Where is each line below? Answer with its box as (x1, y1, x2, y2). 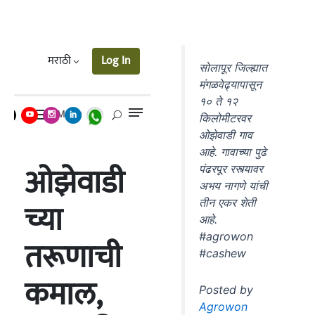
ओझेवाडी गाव (199, 127, 253, 142)
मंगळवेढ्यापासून (199, 77, 262, 91)
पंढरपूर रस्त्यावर (199, 161, 264, 176)
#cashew (199, 245, 247, 260)
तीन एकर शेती (199, 195, 257, 210)
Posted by (199, 282, 254, 297)
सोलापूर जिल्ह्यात (199, 60, 268, 75)
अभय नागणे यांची (199, 178, 269, 193)
